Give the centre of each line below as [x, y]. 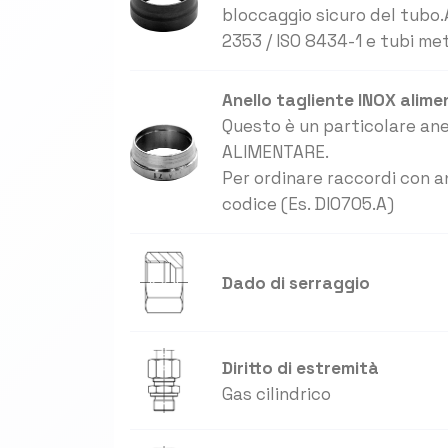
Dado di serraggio [296, 282]
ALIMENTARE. [276, 152]
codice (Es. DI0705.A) [308, 204]
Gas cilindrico [277, 393]
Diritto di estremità [301, 367]
